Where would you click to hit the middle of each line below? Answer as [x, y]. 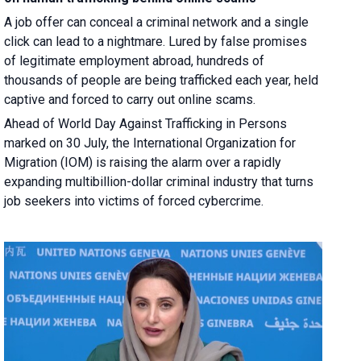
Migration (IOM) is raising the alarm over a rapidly [143, 162]
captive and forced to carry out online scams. [130, 99]
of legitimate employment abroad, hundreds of [135, 60]
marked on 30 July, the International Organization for [150, 143]
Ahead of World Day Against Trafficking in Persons [146, 123]
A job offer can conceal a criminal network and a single [157, 22]
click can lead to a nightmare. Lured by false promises [156, 41]
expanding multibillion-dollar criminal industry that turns [159, 181]
